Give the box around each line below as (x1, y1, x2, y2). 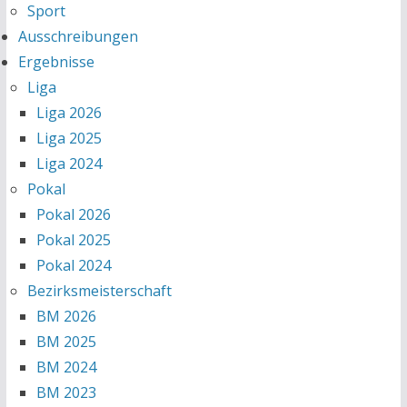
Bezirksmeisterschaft (26, 281, 172, 301)
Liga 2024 (35, 154, 102, 174)
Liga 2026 (35, 103, 102, 123)
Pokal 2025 (35, 230, 111, 250)
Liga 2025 (35, 128, 102, 148)
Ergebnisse (17, 52, 94, 72)
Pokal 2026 (35, 204, 111, 224)
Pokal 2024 (35, 255, 111, 275)
